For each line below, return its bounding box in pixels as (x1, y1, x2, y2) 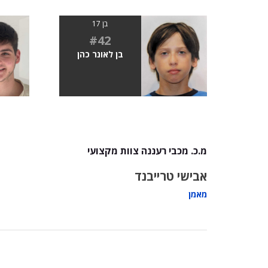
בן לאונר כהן (77, 48, 123, 60)
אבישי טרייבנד (135, 168, 207, 184)
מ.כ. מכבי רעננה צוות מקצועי (87, 144, 207, 157)
